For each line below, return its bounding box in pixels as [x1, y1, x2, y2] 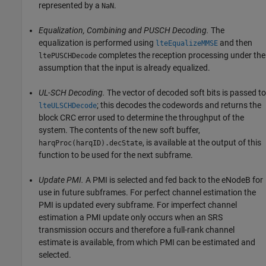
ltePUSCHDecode [39, 51, 97, 60]
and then [218, 37, 252, 47]
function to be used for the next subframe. [39, 150, 193, 160]
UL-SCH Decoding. [39, 87, 105, 97]
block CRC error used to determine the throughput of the [39, 112, 244, 122]
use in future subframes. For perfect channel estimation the [39, 187, 256, 197]
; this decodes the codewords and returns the [97, 100, 261, 110]
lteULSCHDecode [39, 101, 97, 110]
